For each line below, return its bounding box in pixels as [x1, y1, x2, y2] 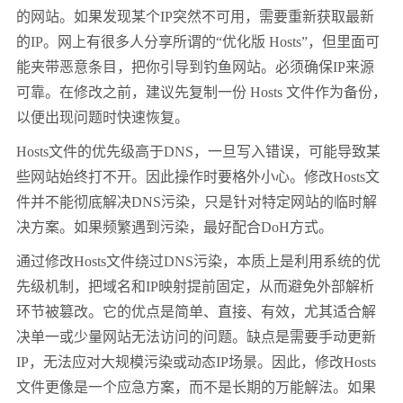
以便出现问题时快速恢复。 [16, 110, 189, 126]
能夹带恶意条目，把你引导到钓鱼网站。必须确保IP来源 [16, 59, 374, 76]
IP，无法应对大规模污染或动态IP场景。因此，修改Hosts [16, 354, 376, 371]
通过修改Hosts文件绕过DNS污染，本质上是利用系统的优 [16, 254, 381, 270]
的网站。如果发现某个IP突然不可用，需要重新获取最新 [16, 9, 374, 25]
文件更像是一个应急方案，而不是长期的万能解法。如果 [16, 380, 376, 396]
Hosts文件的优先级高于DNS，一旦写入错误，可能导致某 [16, 144, 381, 160]
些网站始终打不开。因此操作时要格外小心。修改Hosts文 [16, 169, 380, 185]
